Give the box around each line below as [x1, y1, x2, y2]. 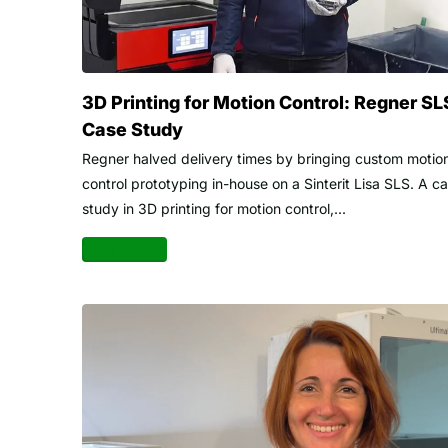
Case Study [82, 119, 183, 141]
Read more [82, 241, 155, 259]
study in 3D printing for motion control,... [82, 200, 346, 218]
